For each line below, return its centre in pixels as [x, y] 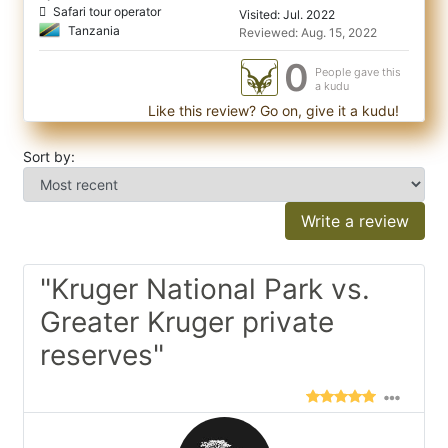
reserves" [102, 355]
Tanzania [92, 30]
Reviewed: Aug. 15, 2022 [308, 32]
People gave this [358, 72]
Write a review [355, 221]
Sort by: [49, 156]
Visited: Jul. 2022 [287, 14]
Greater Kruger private [187, 322]
